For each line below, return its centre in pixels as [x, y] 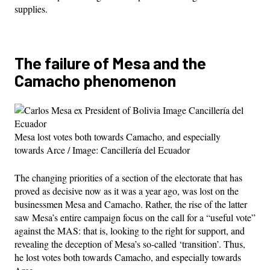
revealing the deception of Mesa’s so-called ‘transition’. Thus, [130, 243]
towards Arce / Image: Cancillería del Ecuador [102, 149]
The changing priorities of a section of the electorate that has [128, 177]
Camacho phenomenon [95, 80]
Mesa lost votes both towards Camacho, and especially [118, 136]
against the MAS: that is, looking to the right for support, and [130, 230]
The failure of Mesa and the [110, 62]
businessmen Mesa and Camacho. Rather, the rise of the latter [131, 204]
